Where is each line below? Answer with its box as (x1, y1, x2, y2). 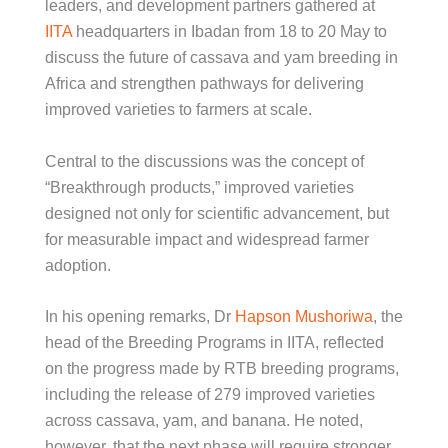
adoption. (45, 256, 111, 274)
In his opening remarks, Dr (45, 308, 235, 326)
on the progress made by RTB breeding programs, (45, 360, 399, 378)
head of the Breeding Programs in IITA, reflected (45, 334, 384, 352)
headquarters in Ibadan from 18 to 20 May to (72, 22, 387, 40)
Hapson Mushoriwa (235, 308, 373, 326)
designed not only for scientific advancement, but (45, 204, 389, 222)
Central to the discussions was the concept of (45, 152, 364, 170)
